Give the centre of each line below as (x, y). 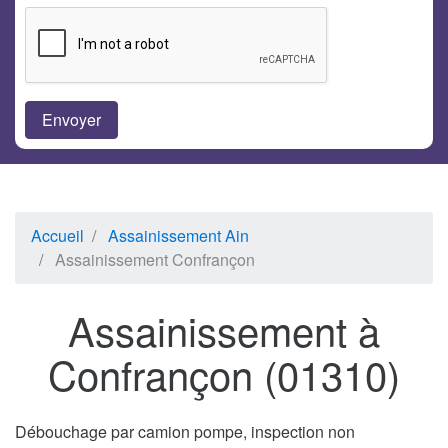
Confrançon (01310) (224, 374)
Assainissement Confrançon (155, 260)
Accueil (57, 236)
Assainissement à (224, 330)
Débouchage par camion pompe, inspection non (185, 432)
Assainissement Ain (178, 236)
